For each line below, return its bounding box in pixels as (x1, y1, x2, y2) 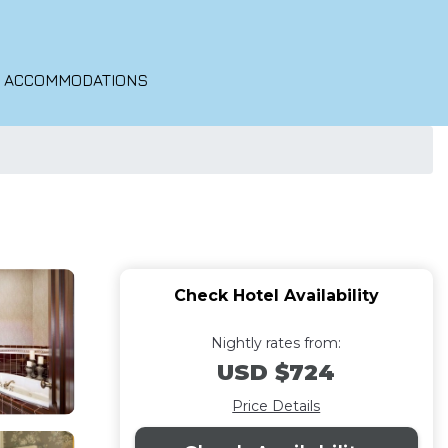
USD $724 (217, 359, 336, 386)
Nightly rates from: (211, 334, 342, 352)
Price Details (232, 397, 321, 415)
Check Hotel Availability (173, 286, 379, 305)
